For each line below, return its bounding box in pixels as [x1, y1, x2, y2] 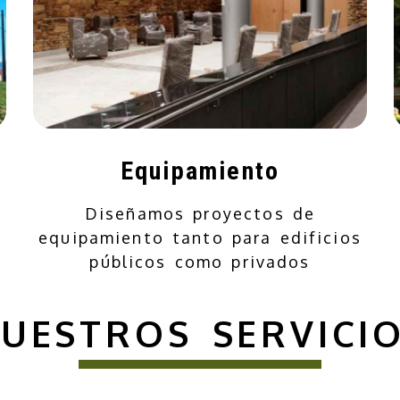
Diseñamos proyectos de [84, 203, 316, 223]
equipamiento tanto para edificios [38, 227, 362, 247]
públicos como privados [89, 251, 311, 271]
